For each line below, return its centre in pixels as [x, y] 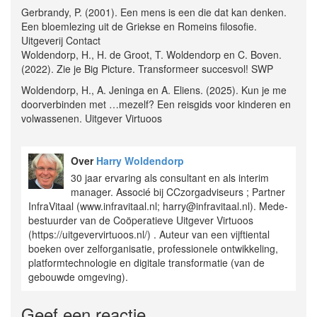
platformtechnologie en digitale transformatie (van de [146, 263]
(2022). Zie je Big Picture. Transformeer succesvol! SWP [147, 69]
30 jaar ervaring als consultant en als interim [170, 178]
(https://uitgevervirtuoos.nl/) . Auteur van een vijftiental [149, 235]
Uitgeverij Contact [61, 41]
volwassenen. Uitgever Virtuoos [92, 119]
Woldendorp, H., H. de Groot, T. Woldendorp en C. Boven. [151, 55]
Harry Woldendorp [140, 161]
